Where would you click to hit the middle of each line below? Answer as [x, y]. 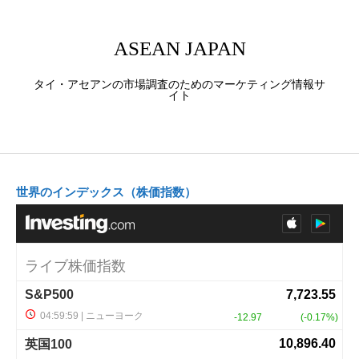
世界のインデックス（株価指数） [106, 192]
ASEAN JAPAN [179, 49]
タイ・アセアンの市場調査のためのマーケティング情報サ [179, 84]
